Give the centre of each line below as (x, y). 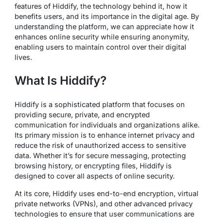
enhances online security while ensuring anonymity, (102, 37)
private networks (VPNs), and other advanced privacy (104, 204)
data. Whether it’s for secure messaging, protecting (100, 156)
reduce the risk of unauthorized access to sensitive (100, 145)
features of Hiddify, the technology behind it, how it (101, 6)
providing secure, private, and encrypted (82, 115)
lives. (23, 57)
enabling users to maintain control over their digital (100, 47)
